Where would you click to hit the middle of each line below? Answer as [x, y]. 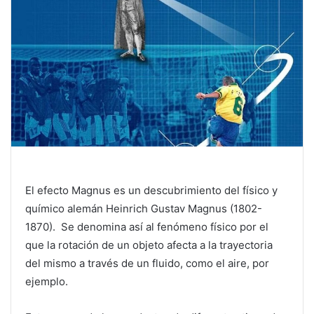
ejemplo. [47, 282]
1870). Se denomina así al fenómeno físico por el [147, 227]
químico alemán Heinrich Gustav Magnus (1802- [144, 209]
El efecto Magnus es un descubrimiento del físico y [151, 191]
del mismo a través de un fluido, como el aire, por [147, 264]
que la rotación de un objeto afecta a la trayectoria [149, 245]
